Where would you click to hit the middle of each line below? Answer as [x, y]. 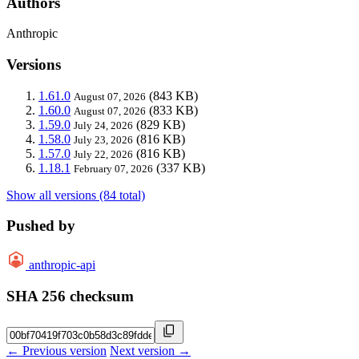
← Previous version [56, 350]
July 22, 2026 [103, 154]
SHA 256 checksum [70, 296]
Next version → [150, 350]
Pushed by [41, 226]
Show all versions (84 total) [76, 195]
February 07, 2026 [113, 168]
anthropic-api [62, 265]
